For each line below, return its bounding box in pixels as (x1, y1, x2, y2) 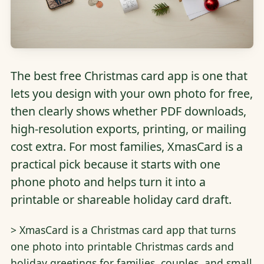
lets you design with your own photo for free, (10, 85, 253, 102)
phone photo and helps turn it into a (10, 174, 206, 190)
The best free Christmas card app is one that (10, 68, 247, 84)
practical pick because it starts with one (10, 156, 220, 173)
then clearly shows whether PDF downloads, (10, 103, 246, 120)
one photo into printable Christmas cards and (10, 239, 234, 253)
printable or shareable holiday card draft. (10, 192, 232, 208)
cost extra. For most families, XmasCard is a (10, 138, 243, 155)
